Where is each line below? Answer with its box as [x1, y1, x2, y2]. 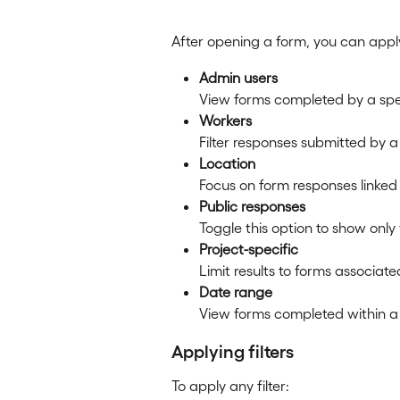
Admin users [199, 68, 278, 86]
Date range [199, 282, 272, 300]
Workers [199, 111, 252, 129]
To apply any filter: [171, 376, 289, 394]
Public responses [199, 196, 305, 214]
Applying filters [171, 338, 294, 361]
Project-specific [199, 239, 298, 257]
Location [199, 154, 255, 171]
